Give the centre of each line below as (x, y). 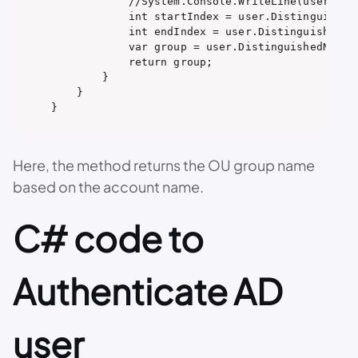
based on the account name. (108, 186)
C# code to (108, 238)
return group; (131, 62)
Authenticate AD (148, 290)
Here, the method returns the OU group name (164, 165)
